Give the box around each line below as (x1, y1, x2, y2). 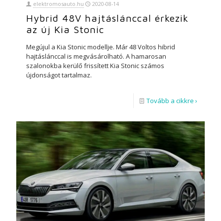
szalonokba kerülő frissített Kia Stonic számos (26, 61, 164, 71)
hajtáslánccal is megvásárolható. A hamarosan (26, 52, 166, 61)
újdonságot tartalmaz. (26, 71, 92, 80)
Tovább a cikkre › (147, 96, 197, 106)
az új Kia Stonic (26, 24, 104, 36)
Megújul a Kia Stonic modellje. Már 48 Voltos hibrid (26, 42, 175, 52)
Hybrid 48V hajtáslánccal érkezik (26, 12, 188, 24)
